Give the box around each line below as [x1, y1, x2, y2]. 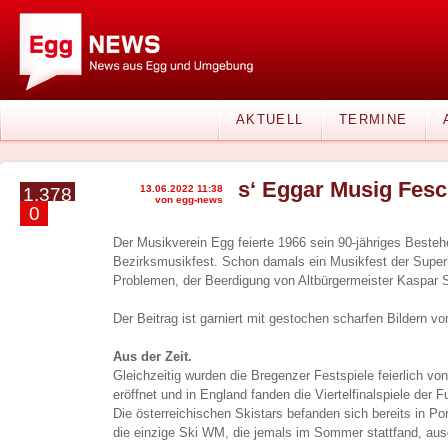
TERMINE [339, 112, 408, 127]
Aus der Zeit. [113, 349, 192, 364]
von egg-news [155, 194, 223, 205]
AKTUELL [236, 112, 304, 127]
